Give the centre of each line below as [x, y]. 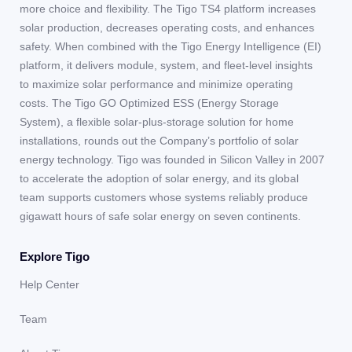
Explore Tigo [55, 257]
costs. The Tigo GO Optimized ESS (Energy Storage [149, 103]
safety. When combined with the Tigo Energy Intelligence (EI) [170, 47]
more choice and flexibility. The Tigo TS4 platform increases [168, 9]
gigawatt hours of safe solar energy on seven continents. [160, 216]
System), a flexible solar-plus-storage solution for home [157, 122]
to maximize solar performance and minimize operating [156, 84]
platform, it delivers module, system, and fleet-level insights [166, 66]
